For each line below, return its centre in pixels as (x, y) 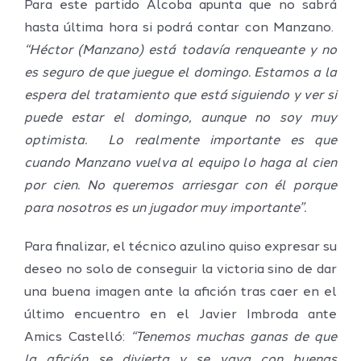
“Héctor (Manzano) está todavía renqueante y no (180, 50)
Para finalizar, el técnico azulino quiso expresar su (180, 247)
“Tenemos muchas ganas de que (234, 337)
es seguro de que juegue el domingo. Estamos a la (180, 73)
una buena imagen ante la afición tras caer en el (180, 292)
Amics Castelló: (77, 337)
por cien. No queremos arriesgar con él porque (180, 186)
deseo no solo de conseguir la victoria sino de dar (180, 270)
